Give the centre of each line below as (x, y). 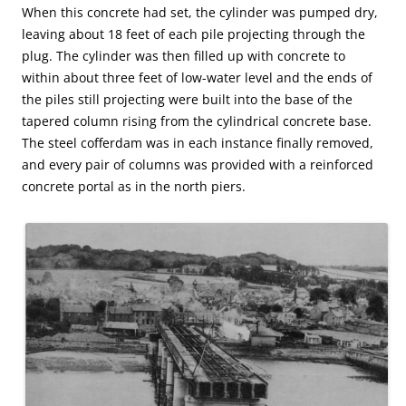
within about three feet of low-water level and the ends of (197, 78)
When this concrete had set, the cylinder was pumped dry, (200, 13)
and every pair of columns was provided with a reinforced (198, 165)
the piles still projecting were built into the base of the (187, 100)
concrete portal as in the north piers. (134, 187)
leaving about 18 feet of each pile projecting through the (193, 34)
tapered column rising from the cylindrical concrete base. (197, 121)
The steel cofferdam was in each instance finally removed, (198, 143)
